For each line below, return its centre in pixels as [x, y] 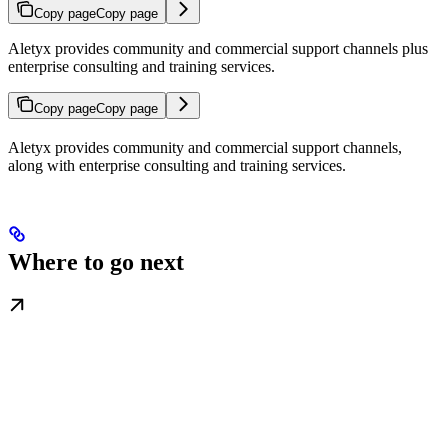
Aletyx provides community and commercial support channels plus [218, 49]
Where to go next [96, 262]
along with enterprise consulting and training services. [177, 166]
